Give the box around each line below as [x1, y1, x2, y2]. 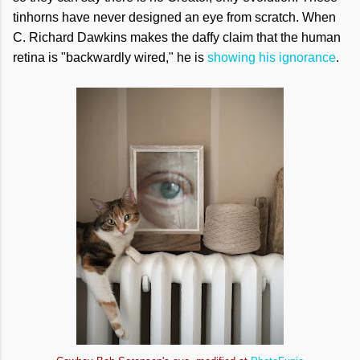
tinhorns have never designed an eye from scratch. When [13, 10, 336, 24]
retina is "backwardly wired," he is [13, 51, 207, 64]
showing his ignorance [207, 51, 336, 64]
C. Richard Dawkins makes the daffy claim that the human [13, 31, 341, 44]
